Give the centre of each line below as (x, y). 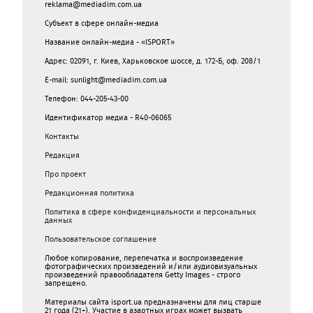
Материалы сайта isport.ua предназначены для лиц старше (153, 302)
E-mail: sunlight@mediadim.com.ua (106, 80)
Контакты (62, 136)
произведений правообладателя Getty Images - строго (143, 275)
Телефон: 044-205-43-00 (87, 99)
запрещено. (66, 283)
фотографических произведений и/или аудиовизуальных (151, 266)
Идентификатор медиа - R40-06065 (108, 117)
